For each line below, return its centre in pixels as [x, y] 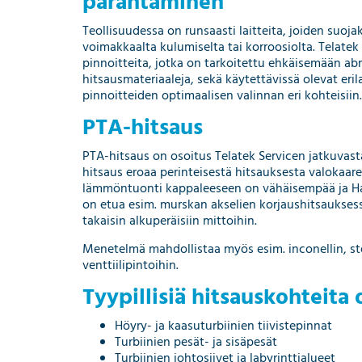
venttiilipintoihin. [130, 265]
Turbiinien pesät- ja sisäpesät [196, 342]
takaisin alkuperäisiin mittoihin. [170, 221]
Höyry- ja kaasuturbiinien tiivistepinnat [223, 326]
